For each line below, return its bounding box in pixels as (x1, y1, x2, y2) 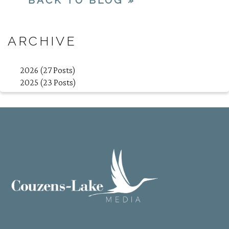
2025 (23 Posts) (20, 77, 77, 87)
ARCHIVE (8, 33, 77, 49)
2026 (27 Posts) (20, 64, 76, 75)
